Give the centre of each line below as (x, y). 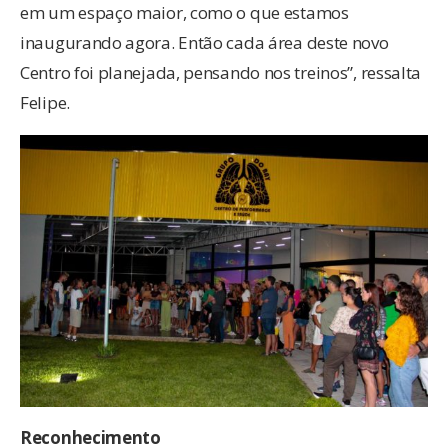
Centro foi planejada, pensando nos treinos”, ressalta (221, 72)
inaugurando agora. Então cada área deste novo (204, 42)
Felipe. (45, 102)
